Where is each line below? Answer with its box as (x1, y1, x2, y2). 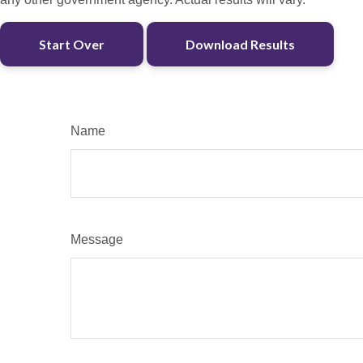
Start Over (39, 36, 105, 52)
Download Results (186, 36, 295, 52)
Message (70, 232, 123, 246)
